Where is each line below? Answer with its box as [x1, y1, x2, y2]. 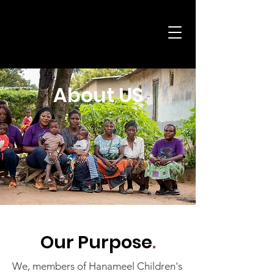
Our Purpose [40, 230, 152, 254]
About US [53, 81, 143, 109]
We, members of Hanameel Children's [12, 260, 182, 272]
